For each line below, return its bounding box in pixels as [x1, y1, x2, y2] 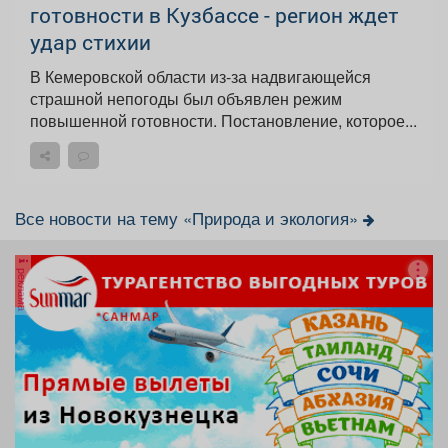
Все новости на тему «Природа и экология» [15, 206, 363, 231]
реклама [15, 265, 31, 312]
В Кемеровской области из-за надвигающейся [30, 65, 371, 89]
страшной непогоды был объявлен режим [30, 87, 342, 111]
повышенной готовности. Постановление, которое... [221, 109, 417, 133]
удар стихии [30, 28, 151, 57]
